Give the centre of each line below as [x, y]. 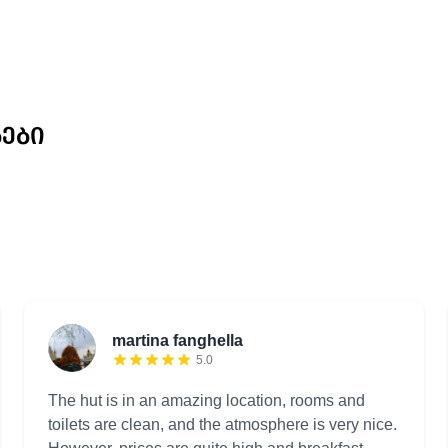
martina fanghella [177, 340]
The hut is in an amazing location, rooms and [206, 400]
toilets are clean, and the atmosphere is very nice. [222, 424]
